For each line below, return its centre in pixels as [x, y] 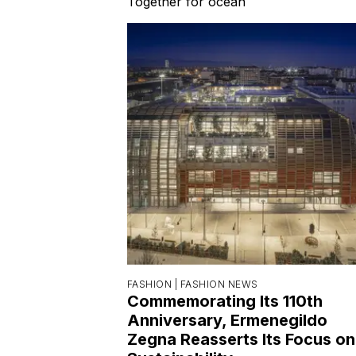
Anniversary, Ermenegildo [227, 320]
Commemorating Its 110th [225, 301]
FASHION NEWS [219, 284]
